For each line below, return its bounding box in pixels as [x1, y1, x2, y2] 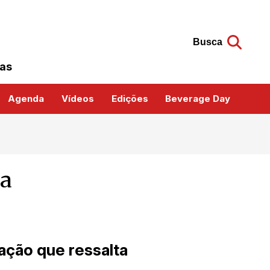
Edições [111, 93, 148, 105]
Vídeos [61, 93, 94, 105]
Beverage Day [165, 93, 231, 105]
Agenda [8, 93, 45, 105]
